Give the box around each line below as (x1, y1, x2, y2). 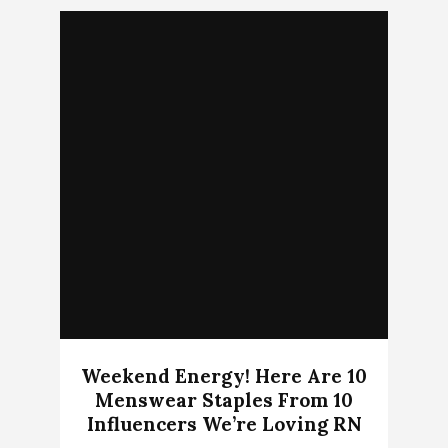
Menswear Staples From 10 (95, 388, 353, 413)
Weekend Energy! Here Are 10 (81, 364, 367, 389)
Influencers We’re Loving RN (86, 412, 362, 437)
